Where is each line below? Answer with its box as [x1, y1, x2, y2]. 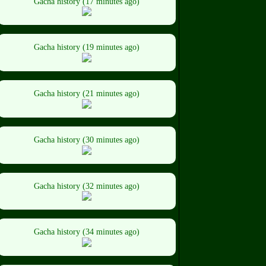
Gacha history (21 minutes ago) [34, 89, 140, 99]
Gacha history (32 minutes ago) [34, 181, 140, 191]
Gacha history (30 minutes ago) [34, 135, 140, 144]
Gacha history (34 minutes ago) [34, 227, 140, 237]
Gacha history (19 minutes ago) [34, 43, 140, 52]
